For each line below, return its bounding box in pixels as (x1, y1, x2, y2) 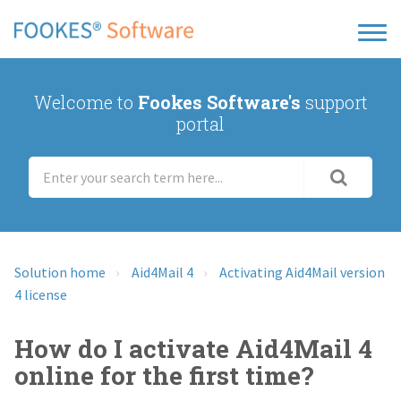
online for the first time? (14, 358, 313, 392)
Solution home (14, 262, 106, 281)
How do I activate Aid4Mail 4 (14, 331, 372, 365)
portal (176, 112, 225, 136)
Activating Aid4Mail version (219, 262, 385, 281)
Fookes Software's (137, 90, 301, 115)
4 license (14, 285, 67, 303)
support (300, 90, 368, 115)
